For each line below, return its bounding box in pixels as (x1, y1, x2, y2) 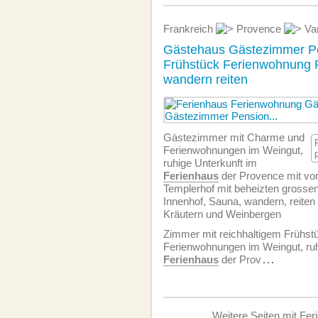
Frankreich (163, 23, 216, 35)
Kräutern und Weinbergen (163, 208, 281, 220)
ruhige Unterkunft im (163, 157, 257, 169)
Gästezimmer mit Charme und (163, 131, 305, 143)
